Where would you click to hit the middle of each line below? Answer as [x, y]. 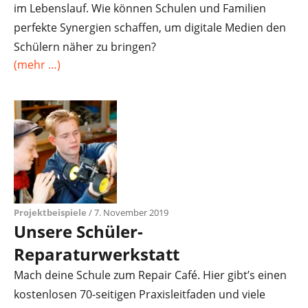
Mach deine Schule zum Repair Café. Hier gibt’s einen [150, 275]
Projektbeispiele [50, 212]
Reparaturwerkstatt [97, 254]
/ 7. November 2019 [128, 212]
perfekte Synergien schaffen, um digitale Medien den [150, 27]
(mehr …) [37, 65]
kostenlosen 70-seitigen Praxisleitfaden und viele [140, 294]
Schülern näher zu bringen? [85, 47]
